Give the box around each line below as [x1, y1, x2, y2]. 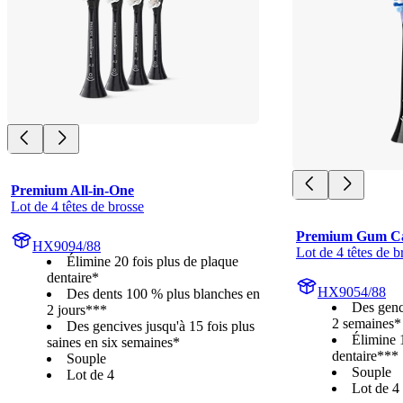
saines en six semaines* [47, 334, 180, 350]
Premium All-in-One [11, 182, 134, 198]
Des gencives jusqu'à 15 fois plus [67, 318, 255, 334]
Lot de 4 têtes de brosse [11, 198, 144, 214]
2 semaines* [332, 315, 401, 331]
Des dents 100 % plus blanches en [67, 285, 260, 301]
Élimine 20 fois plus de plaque [67, 253, 238, 269]
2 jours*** [47, 301, 107, 318]
